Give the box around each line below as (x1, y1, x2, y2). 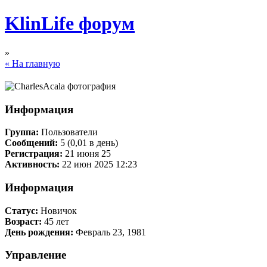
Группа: (5, 127, 39, 138)
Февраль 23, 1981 (76, 226, 146, 237)
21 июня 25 (63, 148, 111, 159)
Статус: (5, 205, 38, 216)
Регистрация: (5, 148, 63, 159)
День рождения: (5, 226, 73, 237)
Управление (5, 249, 66, 262)
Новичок (38, 205, 77, 216)
